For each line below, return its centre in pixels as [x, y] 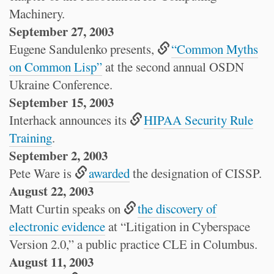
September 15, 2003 [61, 102]
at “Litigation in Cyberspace [178, 226]
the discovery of [177, 209]
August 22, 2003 [51, 191]
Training [31, 138]
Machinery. [37, 13]
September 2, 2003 [58, 155]
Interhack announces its [69, 120]
